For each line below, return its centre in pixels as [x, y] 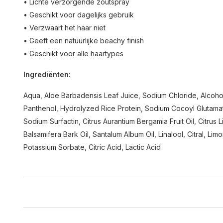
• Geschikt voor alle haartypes [73, 54]
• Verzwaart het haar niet [64, 28]
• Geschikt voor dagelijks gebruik [79, 15]
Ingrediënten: [48, 74]
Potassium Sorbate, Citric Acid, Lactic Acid [92, 147]
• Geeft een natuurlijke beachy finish [84, 41]
